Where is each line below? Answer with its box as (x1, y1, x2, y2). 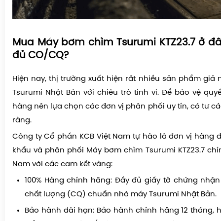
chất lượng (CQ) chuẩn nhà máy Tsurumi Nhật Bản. (25, 190, 217, 199)
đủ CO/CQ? (12, 50, 69, 61)
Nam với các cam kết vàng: (12, 160, 112, 169)
